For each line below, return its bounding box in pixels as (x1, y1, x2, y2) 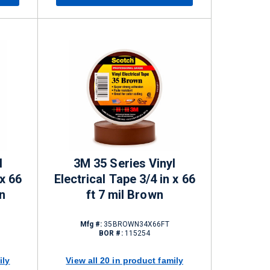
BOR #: (99, 229, 123, 237)
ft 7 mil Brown (86, 187, 163, 202)
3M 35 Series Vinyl (74, 156, 176, 171)
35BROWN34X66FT (102, 220, 169, 228)
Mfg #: (80, 220, 102, 228)
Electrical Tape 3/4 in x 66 (54, 172, 195, 186)
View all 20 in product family (66, 255, 184, 265)
